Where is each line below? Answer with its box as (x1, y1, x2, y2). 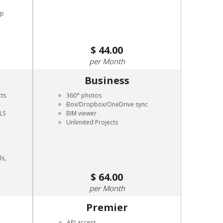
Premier (86, 201, 128, 214)
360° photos (66, 91, 102, 100)
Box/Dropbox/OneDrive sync (66, 100, 148, 109)
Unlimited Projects (66, 118, 118, 126)
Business (84, 74, 129, 87)
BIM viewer (66, 109, 97, 117)
